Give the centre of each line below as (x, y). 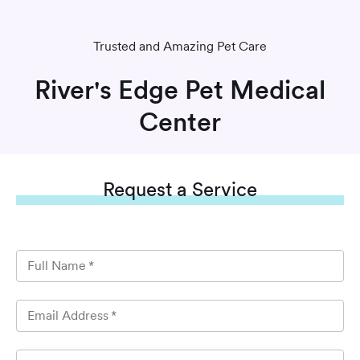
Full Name (57, 266)
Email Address (68, 315)
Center (180, 122)
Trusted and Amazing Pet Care (180, 46)
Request (137, 189)
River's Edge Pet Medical (180, 90)
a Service (215, 189)
